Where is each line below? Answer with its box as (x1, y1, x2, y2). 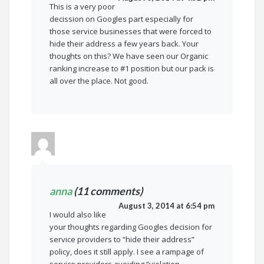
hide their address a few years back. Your (49, 38, 199, 49)
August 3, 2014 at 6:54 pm (118, 201, 214, 211)
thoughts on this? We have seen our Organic (49, 51, 209, 62)
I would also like (49, 209, 107, 220)
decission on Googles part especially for (49, 14, 194, 25)
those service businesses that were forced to (49, 26, 212, 37)
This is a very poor (49, 1, 115, 12)
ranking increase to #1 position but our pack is (49, 63, 214, 74)
